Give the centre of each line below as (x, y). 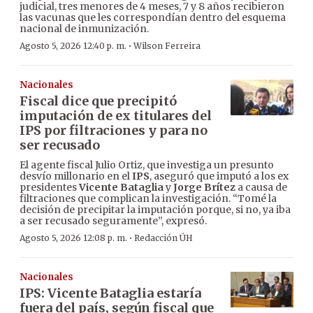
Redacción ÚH (163, 238)
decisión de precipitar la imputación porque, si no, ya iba (155, 210)
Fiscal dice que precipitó (98, 101)
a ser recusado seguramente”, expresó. (113, 221)
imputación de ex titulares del (116, 116)
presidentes (49, 188)
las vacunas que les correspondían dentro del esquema (153, 18)
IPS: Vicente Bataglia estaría (110, 293)
